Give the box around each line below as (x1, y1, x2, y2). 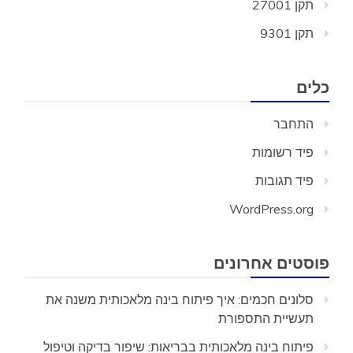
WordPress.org (229, 201, 314, 217)
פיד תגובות (255, 173, 314, 188)
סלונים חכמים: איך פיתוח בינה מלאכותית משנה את (46, 292, 314, 307)
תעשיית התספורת (218, 310, 314, 326)
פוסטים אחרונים (214, 254, 329, 273)
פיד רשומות (252, 144, 314, 160)
